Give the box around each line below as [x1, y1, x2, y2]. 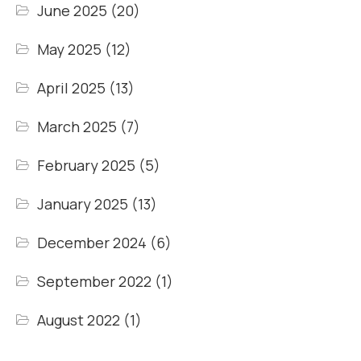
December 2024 [37, 233, 147, 252]
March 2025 [37, 117, 118, 136]
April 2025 [37, 78, 106, 98]
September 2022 [37, 272, 152, 291]
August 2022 [37, 310, 121, 330]
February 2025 [37, 156, 136, 175]
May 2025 [37, 39, 102, 59]
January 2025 [37, 194, 129, 214]
